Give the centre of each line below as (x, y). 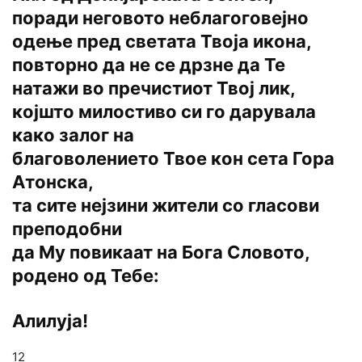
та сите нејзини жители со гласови (166, 206)
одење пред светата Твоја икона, (162, 42)
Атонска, (53, 182)
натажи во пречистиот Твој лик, (154, 88)
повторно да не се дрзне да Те (149, 65)
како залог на (73, 135)
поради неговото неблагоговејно (160, 18)
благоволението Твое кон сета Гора (173, 159)
